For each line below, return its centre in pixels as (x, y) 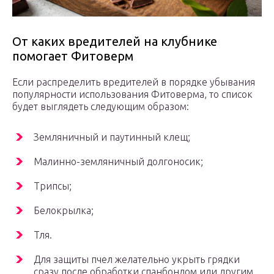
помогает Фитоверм (73, 56)
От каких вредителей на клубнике (115, 42)
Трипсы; (53, 186)
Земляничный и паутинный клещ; (112, 137)
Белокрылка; (64, 211)
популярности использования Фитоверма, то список (132, 94)
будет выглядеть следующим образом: (101, 107)
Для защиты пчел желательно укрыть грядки (137, 260)
